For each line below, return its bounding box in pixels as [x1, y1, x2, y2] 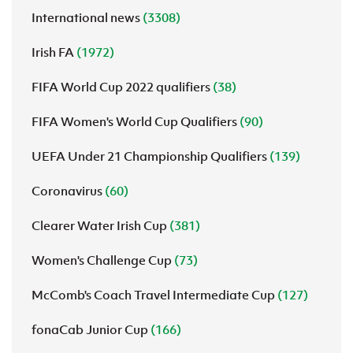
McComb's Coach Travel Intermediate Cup [32, 287, 277, 303]
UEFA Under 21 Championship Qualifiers [32, 148, 269, 164]
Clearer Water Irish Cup [32, 217, 169, 233]
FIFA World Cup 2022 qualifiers [32, 79, 213, 95]
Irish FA [32, 44, 76, 60]
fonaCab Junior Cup [32, 321, 150, 337]
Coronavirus [32, 183, 105, 199]
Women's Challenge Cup [32, 252, 174, 268]
